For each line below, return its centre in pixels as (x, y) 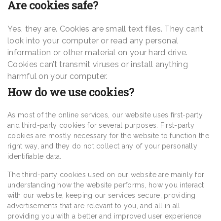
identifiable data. (35, 157)
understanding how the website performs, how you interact (106, 185)
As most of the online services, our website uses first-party (105, 115)
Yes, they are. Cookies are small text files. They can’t (106, 29)
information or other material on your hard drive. (98, 53)
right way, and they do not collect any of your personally (103, 146)
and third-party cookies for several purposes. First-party (101, 126)
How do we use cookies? (71, 92)
